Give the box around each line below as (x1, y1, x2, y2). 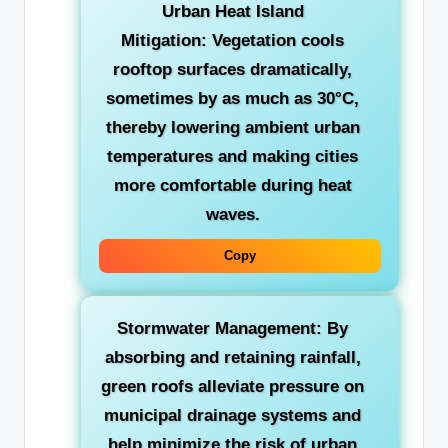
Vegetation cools (207, 30, 344, 50)
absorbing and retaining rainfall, (104, 347, 361, 367)
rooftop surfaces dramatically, (113, 59, 352, 79)
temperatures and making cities (107, 146, 358, 166)
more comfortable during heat (113, 175, 352, 195)
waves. (205, 204, 260, 224)
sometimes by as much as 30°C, (106, 88, 359, 108)
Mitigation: (121, 30, 207, 50)
